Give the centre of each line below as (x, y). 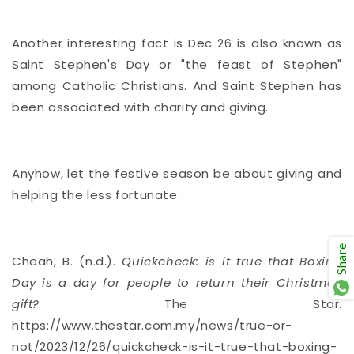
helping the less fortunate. (96, 194)
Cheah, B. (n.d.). (67, 261)
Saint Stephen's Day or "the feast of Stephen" (177, 64)
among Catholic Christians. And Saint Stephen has (177, 85)
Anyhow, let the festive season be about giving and (177, 173)
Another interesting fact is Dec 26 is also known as (177, 43)
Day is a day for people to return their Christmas (177, 282)
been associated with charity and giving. (141, 107)
